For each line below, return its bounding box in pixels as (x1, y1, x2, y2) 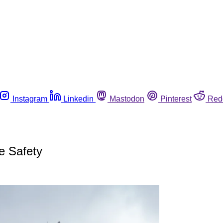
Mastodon (110, 94, 144, 103)
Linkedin (63, 94, 94, 103)
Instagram (12, 94, 47, 103)
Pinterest (160, 94, 192, 103)
